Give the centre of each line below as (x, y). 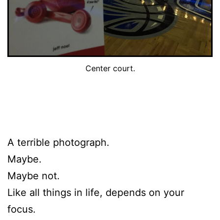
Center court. (110, 68)
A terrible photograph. (58, 142)
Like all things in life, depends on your (96, 192)
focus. (22, 209)
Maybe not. (34, 176)
